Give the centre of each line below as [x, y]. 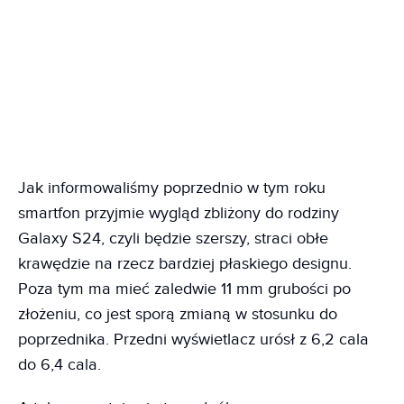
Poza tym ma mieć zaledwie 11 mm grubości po [184, 289]
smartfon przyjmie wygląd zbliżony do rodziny [179, 214]
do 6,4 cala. [60, 365]
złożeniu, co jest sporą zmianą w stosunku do [178, 315]
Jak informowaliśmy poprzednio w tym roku [172, 188]
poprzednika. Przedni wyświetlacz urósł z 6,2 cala [193, 340]
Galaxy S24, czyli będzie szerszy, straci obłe [173, 239]
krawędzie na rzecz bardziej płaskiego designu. [185, 264]
